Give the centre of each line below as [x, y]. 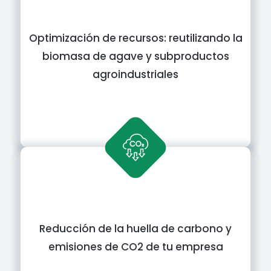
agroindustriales [135, 74]
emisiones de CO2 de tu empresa [135, 247]
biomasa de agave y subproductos [135, 56]
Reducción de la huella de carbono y [135, 229]
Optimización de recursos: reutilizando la [135, 38]
